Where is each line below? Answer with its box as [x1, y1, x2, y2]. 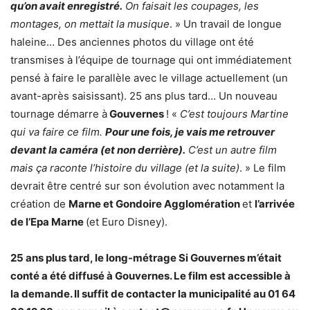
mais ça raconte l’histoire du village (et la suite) [10, 161, 239, 174]
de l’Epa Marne [10, 215, 86, 228]
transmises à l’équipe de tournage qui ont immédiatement [10, 53, 291, 66]
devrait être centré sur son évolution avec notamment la [10, 179, 284, 192]
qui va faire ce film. [10, 125, 105, 138]
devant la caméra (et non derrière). [10, 143, 185, 156]
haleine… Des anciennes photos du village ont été [10, 35, 254, 48]
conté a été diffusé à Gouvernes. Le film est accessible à [10, 268, 291, 282]
